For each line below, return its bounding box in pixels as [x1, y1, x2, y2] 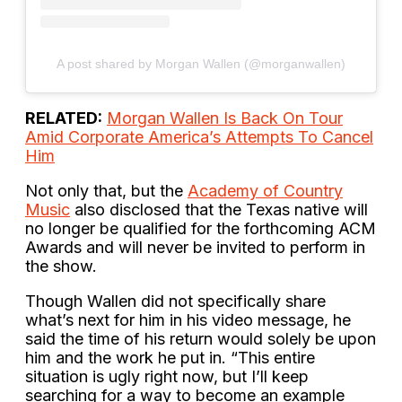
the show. [25, 256, 97, 275]
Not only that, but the [25, 180, 188, 200]
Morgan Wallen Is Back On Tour [107, 108, 343, 127]
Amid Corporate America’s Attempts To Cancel [25, 127, 373, 146]
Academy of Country [188, 180, 343, 200]
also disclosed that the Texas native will [70, 199, 368, 219]
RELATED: [25, 108, 102, 127]
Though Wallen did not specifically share [25, 291, 326, 310]
